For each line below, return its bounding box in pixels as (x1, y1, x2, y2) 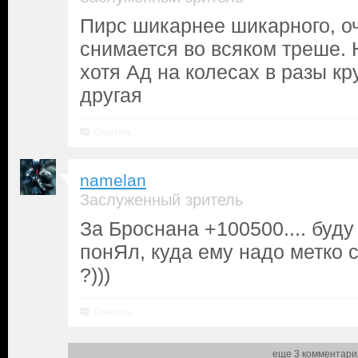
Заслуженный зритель (80, 191, 243, 209)
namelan (80, 171, 146, 190)
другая (80, 84, 142, 106)
